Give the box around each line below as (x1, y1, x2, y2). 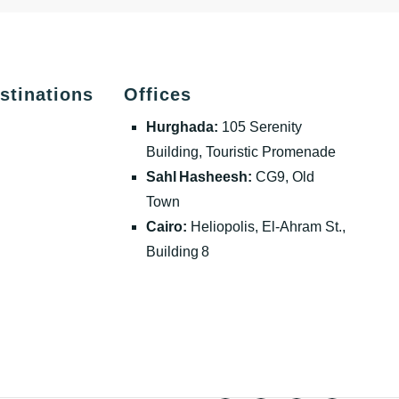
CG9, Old (252, 169, 315, 184)
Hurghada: (146, 119, 219, 134)
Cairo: (146, 219, 188, 234)
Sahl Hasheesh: (146, 169, 253, 184)
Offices (124, 85, 192, 104)
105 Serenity (218, 119, 303, 134)
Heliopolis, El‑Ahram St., (187, 219, 346, 234)
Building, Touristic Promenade (146, 144, 337, 159)
